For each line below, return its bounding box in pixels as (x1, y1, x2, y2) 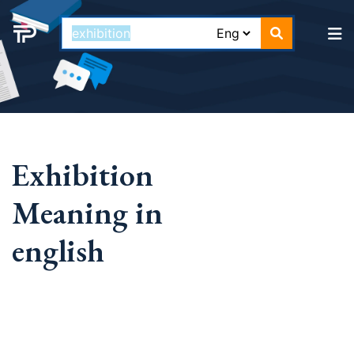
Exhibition (12, 154, 153, 195)
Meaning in (12, 192, 163, 233)
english (12, 230, 104, 271)
